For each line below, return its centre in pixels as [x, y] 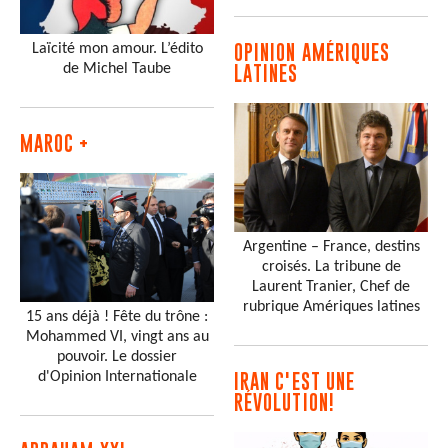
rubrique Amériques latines [331, 307]
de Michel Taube [117, 68]
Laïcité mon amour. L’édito [117, 48]
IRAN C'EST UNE [295, 382]
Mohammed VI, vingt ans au [117, 336]
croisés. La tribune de [331, 267]
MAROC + [55, 143]
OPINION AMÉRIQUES [312, 52]
